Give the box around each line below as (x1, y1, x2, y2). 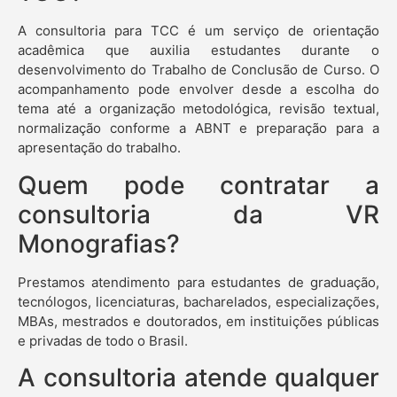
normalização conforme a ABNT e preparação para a (18, 120, 379, 137)
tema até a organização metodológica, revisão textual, (18, 100, 379, 118)
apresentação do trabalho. (18, 139, 181, 157)
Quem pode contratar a (18, 169, 379, 200)
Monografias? (18, 228, 180, 259)
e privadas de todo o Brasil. (18, 331, 188, 349)
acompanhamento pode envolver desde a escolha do (18, 81, 379, 98)
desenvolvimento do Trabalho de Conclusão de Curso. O (18, 61, 379, 79)
